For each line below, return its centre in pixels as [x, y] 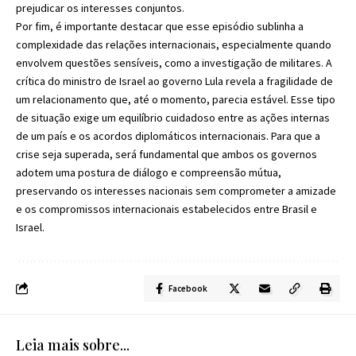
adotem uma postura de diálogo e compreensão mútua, [149, 172]
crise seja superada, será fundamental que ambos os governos [166, 154]
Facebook [188, 288]
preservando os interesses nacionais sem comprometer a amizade [176, 190]
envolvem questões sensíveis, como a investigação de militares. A [174, 62]
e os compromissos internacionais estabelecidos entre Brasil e [166, 209]
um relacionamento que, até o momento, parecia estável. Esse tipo [176, 99]
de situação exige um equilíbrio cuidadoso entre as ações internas [173, 117]
